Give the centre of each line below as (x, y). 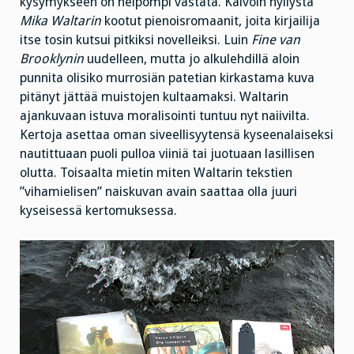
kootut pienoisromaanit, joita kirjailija (211, 21)
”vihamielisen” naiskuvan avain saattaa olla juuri (158, 192)
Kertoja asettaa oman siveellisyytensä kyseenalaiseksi (177, 135)
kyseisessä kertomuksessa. (98, 211)
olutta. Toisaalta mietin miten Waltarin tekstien (156, 173)
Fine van (276, 40)
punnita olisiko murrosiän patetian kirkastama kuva (167, 78)
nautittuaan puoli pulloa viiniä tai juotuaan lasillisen (167, 154)
